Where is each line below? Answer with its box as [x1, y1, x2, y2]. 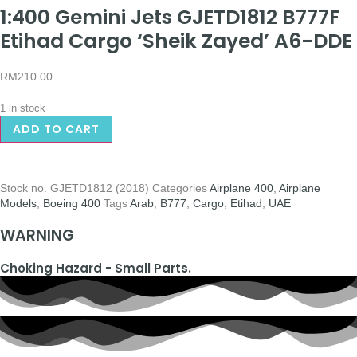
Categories [152, 182, 207, 194]
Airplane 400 [210, 182, 273, 194]
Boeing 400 [43, 197, 100, 210]
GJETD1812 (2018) [50, 182, 152, 194]
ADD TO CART [13, 121, 100, 137]
